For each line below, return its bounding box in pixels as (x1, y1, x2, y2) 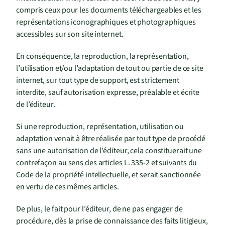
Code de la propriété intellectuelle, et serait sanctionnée (16, 169, 201, 181)
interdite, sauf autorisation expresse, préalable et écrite (16, 87, 200, 98)
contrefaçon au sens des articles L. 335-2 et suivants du (16, 157, 197, 169)
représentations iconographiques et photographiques (16, 17, 196, 28)
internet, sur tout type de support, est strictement (16, 75, 179, 86)
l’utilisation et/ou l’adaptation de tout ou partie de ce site (16, 63, 203, 74)
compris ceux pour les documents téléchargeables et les (16, 5, 201, 16)
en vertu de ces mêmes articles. (16, 181, 122, 193)
